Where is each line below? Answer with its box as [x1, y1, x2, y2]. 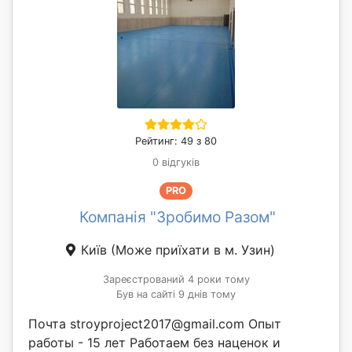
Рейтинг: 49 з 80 [135, 135, 217, 148]
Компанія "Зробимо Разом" [79, 207, 276, 227]
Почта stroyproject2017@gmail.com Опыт [28, 316, 281, 332]
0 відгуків [152, 156, 200, 169]
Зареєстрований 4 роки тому [102, 273, 250, 286]
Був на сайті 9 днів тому [116, 288, 236, 301]
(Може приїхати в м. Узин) [111, 242, 275, 258]
